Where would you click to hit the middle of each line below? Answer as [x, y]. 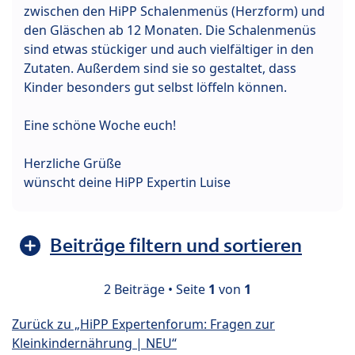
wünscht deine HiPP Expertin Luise [127, 183]
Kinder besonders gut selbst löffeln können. [155, 88]
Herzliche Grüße [73, 164]
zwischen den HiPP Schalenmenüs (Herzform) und [174, 11]
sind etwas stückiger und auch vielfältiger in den [169, 50]
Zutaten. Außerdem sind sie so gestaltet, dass [160, 69]
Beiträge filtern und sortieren [176, 246]
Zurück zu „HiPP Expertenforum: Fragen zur [143, 324]
